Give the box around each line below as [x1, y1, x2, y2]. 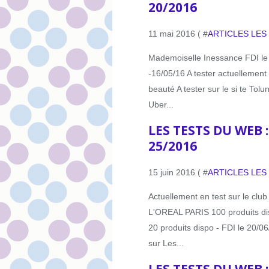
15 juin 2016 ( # [148, 167, 208, 177]
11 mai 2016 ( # [148, 28, 208, 38]
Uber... [148, 99, 174, 109]
